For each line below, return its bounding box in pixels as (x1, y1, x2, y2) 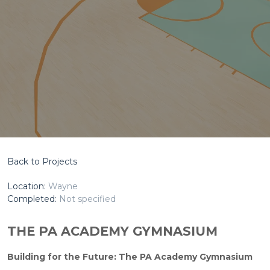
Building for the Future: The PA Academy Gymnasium (7, 251, 255, 262)
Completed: (7, 193, 59, 204)
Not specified (59, 193, 116, 204)
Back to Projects (7, 156, 77, 167)
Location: (7, 181, 48, 192)
